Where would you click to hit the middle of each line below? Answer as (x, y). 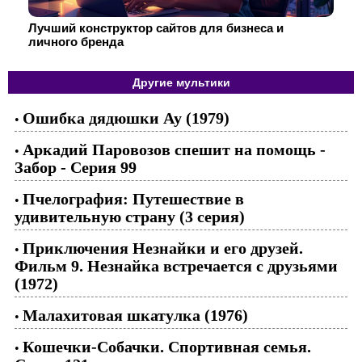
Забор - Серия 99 (76, 167)
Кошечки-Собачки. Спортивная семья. (167, 347)
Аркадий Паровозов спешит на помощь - (174, 149)
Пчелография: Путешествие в (133, 199)
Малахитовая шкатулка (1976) (135, 315)
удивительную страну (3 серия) (130, 217)
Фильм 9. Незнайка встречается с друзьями (176, 266)
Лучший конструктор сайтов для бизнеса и (156, 28)
